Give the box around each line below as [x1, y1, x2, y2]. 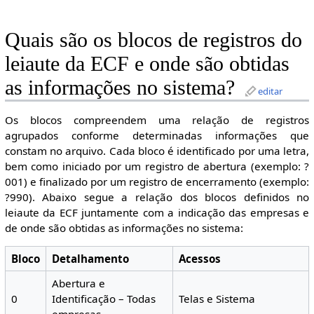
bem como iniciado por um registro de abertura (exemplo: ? [4, 158, 310, 173]
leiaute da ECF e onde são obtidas [4, 51, 289, 76]
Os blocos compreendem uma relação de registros [4, 112, 310, 127]
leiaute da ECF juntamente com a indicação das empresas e [4, 205, 310, 219]
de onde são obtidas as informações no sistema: [4, 220, 243, 235]
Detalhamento [51, 252, 129, 266]
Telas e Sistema [178, 292, 255, 306]
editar [257, 84, 282, 97]
